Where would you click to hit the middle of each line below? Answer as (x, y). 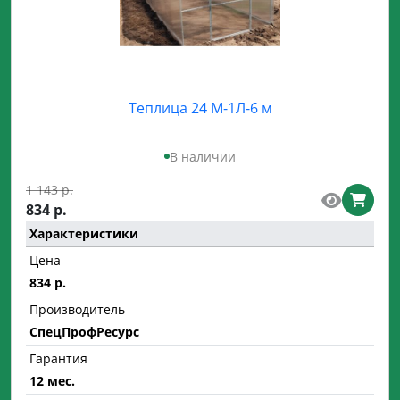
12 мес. (52, 380)
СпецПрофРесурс (84, 331)
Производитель (77, 309)
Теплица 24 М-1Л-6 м (200, 108)
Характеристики (84, 233)
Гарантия (58, 358)
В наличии (203, 156)
